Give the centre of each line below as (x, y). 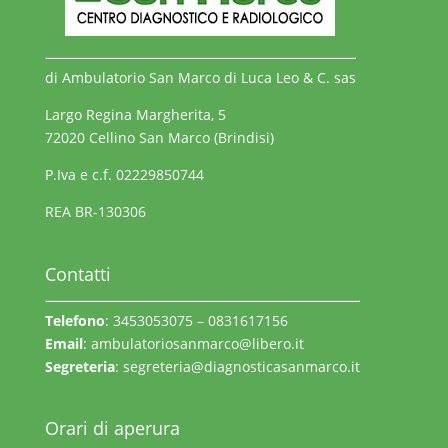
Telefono (74, 320)
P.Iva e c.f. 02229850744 (124, 175)
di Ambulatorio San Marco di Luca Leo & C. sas (200, 78)
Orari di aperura (112, 427)
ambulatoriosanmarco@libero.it (197, 343)
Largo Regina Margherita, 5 (135, 115)
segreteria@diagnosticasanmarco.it (241, 366)
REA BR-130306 (95, 212)
